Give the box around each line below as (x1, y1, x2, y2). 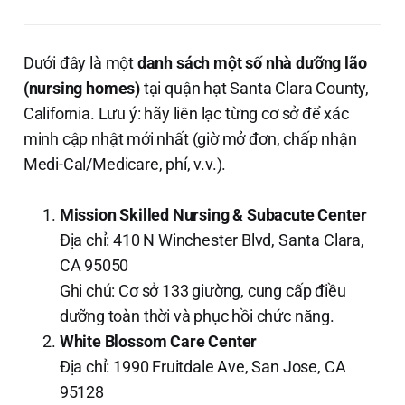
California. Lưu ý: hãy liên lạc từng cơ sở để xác (23, 103, 349, 123)
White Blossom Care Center (59, 331, 258, 351)
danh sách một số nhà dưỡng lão (137, 52, 367, 72)
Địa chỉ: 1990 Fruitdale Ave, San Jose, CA (59, 356, 346, 376)
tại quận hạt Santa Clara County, (140, 78, 370, 98)
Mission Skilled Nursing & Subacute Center (59, 204, 367, 224)
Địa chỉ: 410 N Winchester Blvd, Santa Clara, (59, 230, 364, 250)
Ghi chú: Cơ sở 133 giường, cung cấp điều (59, 280, 346, 300)
